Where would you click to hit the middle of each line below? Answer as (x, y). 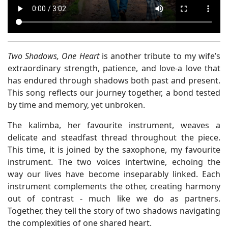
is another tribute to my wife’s (160, 56)
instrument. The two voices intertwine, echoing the (114, 162)
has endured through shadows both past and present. (114, 81)
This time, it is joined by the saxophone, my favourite (114, 150)
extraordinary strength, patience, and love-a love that (114, 68)
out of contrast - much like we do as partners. (114, 199)
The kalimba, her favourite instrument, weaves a (114, 125)
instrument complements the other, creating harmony (114, 187)
